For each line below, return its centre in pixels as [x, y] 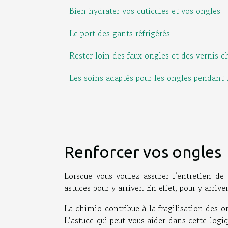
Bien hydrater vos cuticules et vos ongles [145, 10]
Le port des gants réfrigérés [120, 33]
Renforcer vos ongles [143, 151]
